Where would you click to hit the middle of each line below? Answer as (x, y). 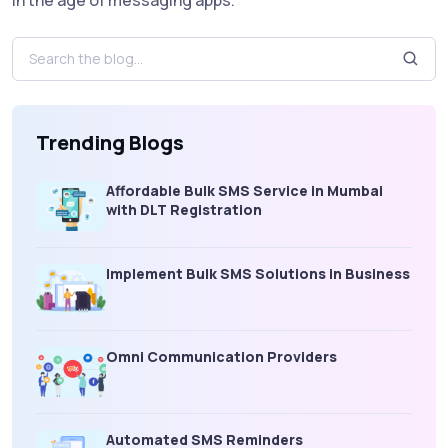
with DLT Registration (184, 209)
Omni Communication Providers (221, 356)
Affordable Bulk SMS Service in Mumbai (244, 190)
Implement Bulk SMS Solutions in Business (258, 273)
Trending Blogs (110, 142)
